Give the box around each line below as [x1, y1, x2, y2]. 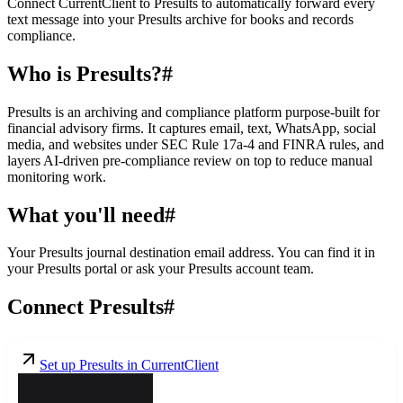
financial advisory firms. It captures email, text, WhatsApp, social [7, 120, 376, 136]
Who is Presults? [7, 61, 162, 85]
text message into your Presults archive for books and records [7, 11, 354, 27]
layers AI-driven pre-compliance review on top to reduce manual [7, 152, 372, 168]
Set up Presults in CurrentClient [40, 357, 219, 373]
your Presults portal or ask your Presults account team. [7, 261, 314, 277]
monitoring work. [7, 168, 106, 184]
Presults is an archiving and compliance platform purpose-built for [7, 103, 380, 120]
